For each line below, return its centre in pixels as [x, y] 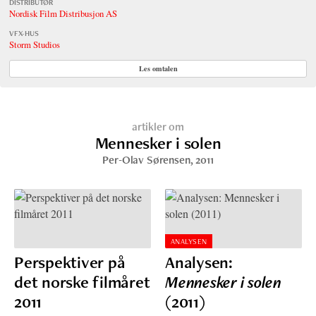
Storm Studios [34, 45]
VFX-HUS [24, 34]
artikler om [158, 127]
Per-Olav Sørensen [146, 160]
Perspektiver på [70, 262]
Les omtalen [158, 69]
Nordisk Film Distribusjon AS [63, 14]
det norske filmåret [82, 281]
